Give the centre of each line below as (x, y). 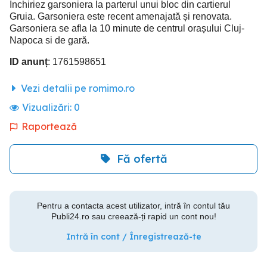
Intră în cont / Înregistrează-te (133, 236)
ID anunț (29, 61)
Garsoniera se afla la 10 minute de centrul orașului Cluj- (127, 28)
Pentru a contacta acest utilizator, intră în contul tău (133, 205)
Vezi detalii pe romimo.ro (77, 88)
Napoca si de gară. (49, 40)
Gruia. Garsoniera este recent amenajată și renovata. (121, 16)
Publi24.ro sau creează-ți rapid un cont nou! (133, 216)
